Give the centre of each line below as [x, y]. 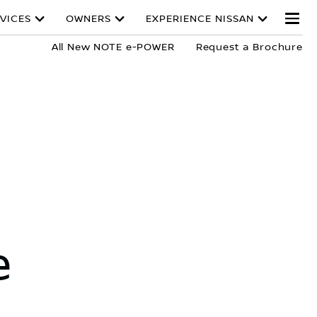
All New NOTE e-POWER [113, 47]
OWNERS [88, 19]
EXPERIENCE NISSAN [200, 19]
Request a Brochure [249, 47]
